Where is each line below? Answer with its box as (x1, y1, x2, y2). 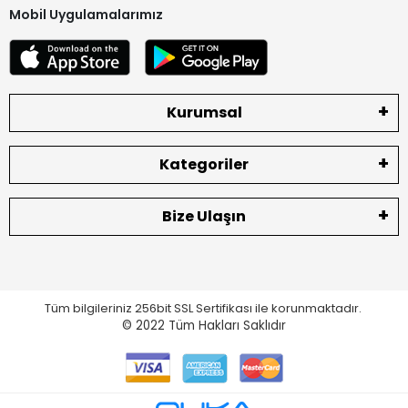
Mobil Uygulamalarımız (9, 5, 163, 24)
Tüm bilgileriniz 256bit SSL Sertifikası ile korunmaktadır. (44, 299, 364, 317)
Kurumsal (166, 101, 242, 123)
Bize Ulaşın (162, 205, 246, 227)
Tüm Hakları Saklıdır (168, 316, 286, 334)
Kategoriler (159, 153, 249, 175)
